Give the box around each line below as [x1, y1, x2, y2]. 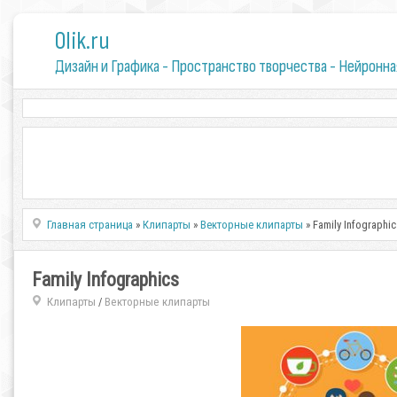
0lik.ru [54, 27, 110, 56]
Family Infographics [32, 269, 179, 291]
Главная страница [47, 218, 134, 231]
